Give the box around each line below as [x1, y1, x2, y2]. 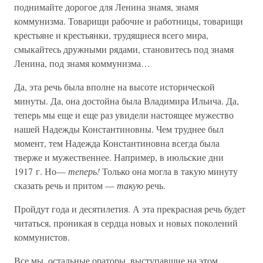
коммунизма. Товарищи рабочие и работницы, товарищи [14, 15, 243, 27]
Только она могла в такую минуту [100, 165, 238, 177]
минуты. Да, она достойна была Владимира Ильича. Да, [14, 95, 239, 107]
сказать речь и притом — [14, 179, 117, 191]
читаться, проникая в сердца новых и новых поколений [14, 217, 238, 229]
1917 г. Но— [14, 165, 68, 177]
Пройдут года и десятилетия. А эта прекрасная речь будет [14, 203, 245, 215]
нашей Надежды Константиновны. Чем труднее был [14, 123, 224, 135]
